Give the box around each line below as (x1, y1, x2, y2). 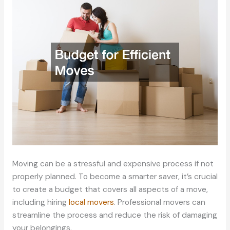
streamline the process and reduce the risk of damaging (12, 210, 217, 221)
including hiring (12, 197, 69, 208)
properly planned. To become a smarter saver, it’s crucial (12, 171, 218, 182)
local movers (68, 197, 114, 208)
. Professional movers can (113, 197, 205, 208)
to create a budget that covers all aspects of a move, (12, 184, 208, 195)
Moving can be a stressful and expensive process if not (12, 159, 214, 169)
